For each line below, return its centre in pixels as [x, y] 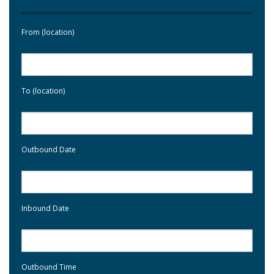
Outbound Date [49, 149]
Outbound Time [49, 267]
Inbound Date [45, 208]
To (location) [43, 91]
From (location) [48, 32]
